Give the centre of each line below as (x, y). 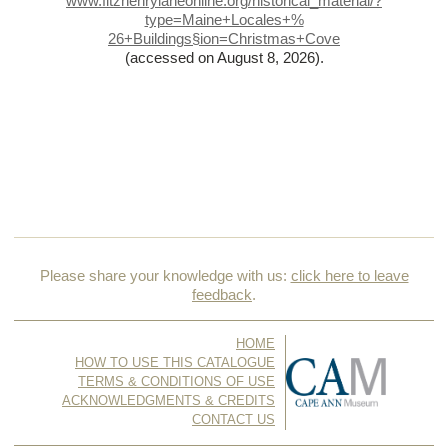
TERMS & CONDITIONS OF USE (176, 382)
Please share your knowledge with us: (165, 276)
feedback (222, 295)
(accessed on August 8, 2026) (222, 58)
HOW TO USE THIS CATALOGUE (175, 363)
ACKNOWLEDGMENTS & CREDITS (168, 401)
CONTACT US (233, 420)
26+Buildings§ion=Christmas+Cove (224, 39)
